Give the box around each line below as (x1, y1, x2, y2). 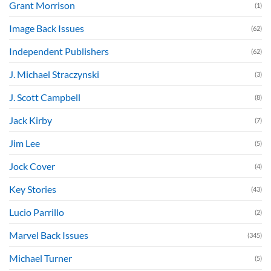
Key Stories (9, 183, 56, 195)
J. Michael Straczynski (9, 68, 99, 80)
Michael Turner (9, 252, 72, 264)
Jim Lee (9, 137, 40, 149)
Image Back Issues (9, 22, 84, 34)
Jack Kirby (9, 114, 52, 126)
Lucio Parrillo (9, 206, 64, 218)
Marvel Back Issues (9, 229, 88, 241)
